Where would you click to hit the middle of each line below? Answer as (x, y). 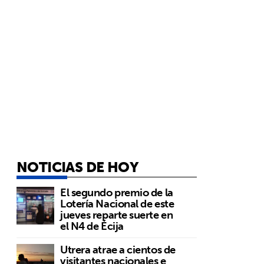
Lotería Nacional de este (117, 203)
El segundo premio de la (117, 192)
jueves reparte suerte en (117, 214)
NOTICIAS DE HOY (77, 166)
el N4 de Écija (92, 226)
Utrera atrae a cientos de (118, 249)
